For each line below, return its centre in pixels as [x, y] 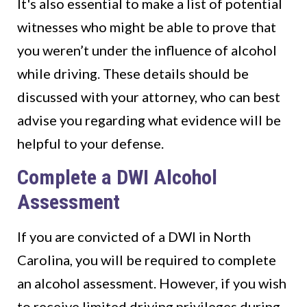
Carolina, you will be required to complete [147, 260]
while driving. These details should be [133, 74]
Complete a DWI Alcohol [117, 177]
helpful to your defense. [90, 144]
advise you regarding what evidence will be [149, 120]
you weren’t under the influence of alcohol [147, 50]
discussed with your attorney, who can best [149, 97]
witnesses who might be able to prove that [147, 27]
